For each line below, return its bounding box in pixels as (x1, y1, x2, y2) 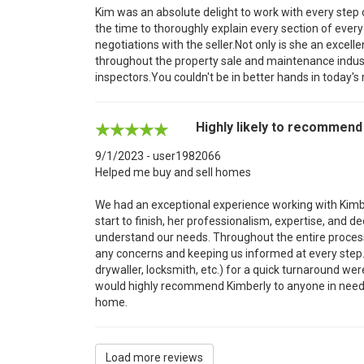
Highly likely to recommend (196, 119, 362, 135)
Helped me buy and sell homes (95, 166, 251, 179)
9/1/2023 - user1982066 (95, 149, 221, 162)
